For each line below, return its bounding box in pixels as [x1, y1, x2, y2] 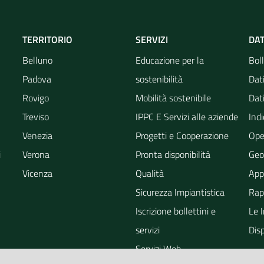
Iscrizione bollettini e [136, 203, 216, 218]
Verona [22, 147, 49, 161]
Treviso [22, 109, 49, 124]
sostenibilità [136, 71, 183, 86]
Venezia [22, 128, 52, 143]
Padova [22, 71, 51, 86]
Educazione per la [136, 52, 204, 67]
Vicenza [22, 166, 52, 180]
